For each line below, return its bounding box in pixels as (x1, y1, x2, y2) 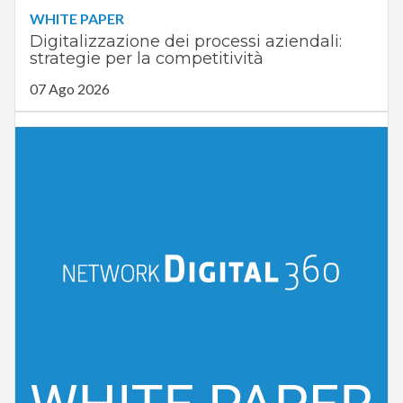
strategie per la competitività (29, 49, 264, 69)
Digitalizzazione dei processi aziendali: (29, 31, 342, 52)
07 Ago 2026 (29, 80, 110, 98)
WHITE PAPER (29, 10, 124, 28)
